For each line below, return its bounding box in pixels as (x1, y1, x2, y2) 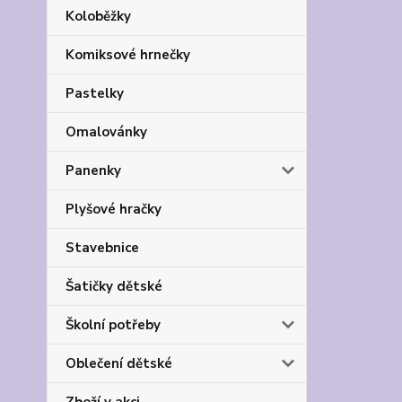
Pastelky (66, 84, 124, 103)
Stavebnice (66, 239, 139, 258)
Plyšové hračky (66, 200, 162, 219)
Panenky (66, 162, 121, 180)
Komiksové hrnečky (66, 46, 190, 65)
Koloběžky (66, 7, 131, 26)
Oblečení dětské (66, 354, 172, 373)
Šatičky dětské (66, 277, 162, 296)
